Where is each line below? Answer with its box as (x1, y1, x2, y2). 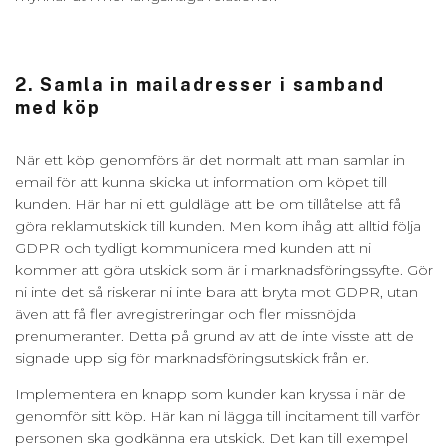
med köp (15, 96, 107, 118)
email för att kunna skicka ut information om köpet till (15, 172, 387, 191)
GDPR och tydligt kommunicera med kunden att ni (15, 238, 371, 257)
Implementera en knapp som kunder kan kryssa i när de (15, 384, 406, 403)
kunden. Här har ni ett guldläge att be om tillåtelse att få (15, 194, 401, 213)
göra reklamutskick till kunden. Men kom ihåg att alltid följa (15, 216, 421, 235)
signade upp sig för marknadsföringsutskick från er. (15, 348, 369, 367)
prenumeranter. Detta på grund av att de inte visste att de (15, 326, 414, 345)
